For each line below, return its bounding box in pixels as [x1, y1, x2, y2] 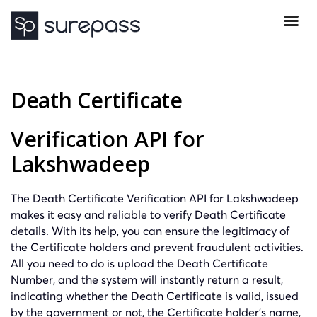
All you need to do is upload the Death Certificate [11, 255, 268, 270]
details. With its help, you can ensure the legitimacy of [11, 223, 289, 238]
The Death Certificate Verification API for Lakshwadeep [11, 190, 299, 205]
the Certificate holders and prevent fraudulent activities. [11, 239, 304, 254]
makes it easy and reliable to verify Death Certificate [11, 207, 286, 221]
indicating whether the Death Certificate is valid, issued [11, 288, 299, 303]
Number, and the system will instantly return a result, [11, 272, 283, 287]
